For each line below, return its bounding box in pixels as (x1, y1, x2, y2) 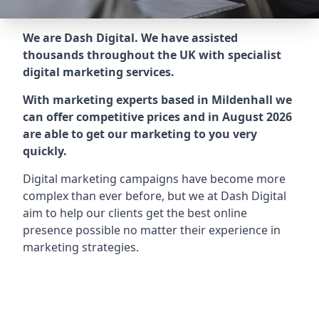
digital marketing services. (23, 64, 174, 80)
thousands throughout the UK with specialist (23, 47, 281, 63)
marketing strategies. (23, 239, 139, 255)
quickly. (23, 143, 67, 159)
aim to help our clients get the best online (23, 205, 247, 221)
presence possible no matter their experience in (23, 222, 281, 238)
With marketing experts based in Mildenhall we (23, 92, 292, 108)
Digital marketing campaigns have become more (23, 171, 286, 187)
